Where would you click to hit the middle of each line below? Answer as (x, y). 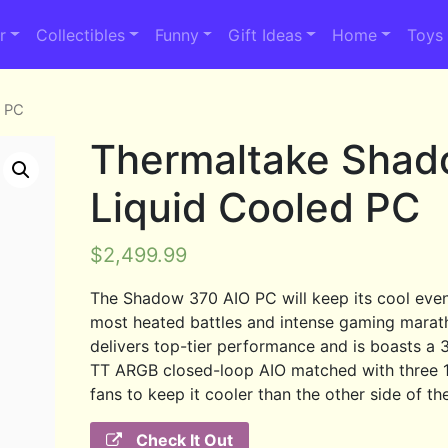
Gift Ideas (265, 34)
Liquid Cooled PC (255, 207)
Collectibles (80, 34)
